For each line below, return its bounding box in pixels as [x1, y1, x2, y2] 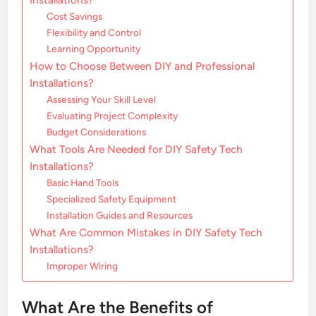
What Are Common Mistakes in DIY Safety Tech [30, 226, 263, 240]
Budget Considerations [47, 126, 147, 138]
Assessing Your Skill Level [47, 94, 157, 106]
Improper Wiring [47, 260, 119, 272]
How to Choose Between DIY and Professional [30, 59, 255, 73]
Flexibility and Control [47, 27, 142, 39]
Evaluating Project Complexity [47, 110, 178, 122]
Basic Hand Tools [47, 177, 119, 189]
